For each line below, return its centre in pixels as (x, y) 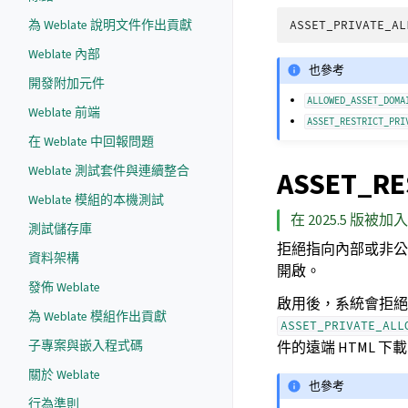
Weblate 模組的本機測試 (96, 200)
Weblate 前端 (64, 112)
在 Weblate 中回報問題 (91, 142)
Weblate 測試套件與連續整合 (109, 171)
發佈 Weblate (64, 287)
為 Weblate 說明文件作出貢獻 (110, 25)
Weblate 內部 (64, 54)
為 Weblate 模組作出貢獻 (97, 316)
